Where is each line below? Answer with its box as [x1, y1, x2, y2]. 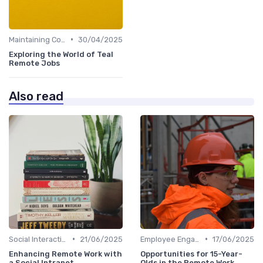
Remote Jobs [9, 58, 60, 68]
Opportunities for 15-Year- [140, 249, 242, 258]
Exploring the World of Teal [9, 49, 113, 59]
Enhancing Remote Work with [9, 249, 122, 258]
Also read [9, 89, 63, 103]
